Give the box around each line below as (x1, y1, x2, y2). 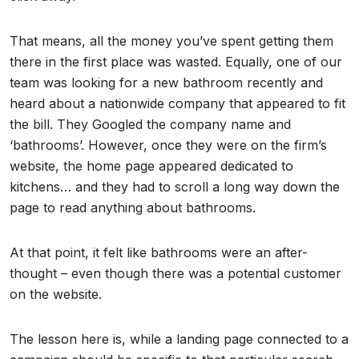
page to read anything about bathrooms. (10, 200, 260, 216)
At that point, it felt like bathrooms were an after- (10, 244, 308, 260)
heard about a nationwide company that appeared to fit (10, 95, 345, 111)
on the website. (10, 286, 106, 302)
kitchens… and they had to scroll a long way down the (10, 179, 340, 195)
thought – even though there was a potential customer (10, 265, 341, 281)
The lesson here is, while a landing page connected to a (10, 331, 349, 347)
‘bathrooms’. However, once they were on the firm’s (10, 137, 327, 153)
